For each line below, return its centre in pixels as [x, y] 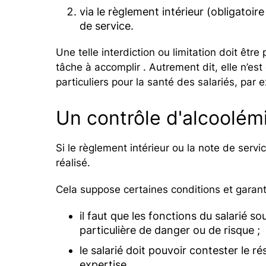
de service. [107, 26]
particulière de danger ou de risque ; [170, 230]
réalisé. [73, 162]
